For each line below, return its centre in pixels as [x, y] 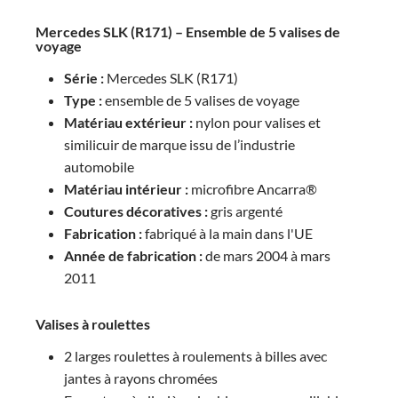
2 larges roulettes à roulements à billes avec [195, 356]
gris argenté [245, 211]
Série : [84, 78]
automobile [99, 167]
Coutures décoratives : [136, 211]
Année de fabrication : [133, 255]
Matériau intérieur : [126, 189]
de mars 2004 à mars [267, 255]
